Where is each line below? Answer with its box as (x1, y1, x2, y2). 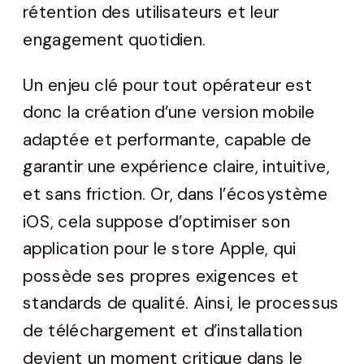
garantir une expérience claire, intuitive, (23, 155, 331, 179)
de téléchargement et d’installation (23, 319, 303, 343)
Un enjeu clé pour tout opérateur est (23, 73, 314, 97)
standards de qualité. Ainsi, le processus (23, 292, 340, 315)
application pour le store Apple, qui (23, 237, 297, 261)
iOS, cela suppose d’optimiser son (23, 210, 291, 233)
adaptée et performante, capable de (23, 128, 312, 152)
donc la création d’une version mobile (23, 101, 315, 124)
